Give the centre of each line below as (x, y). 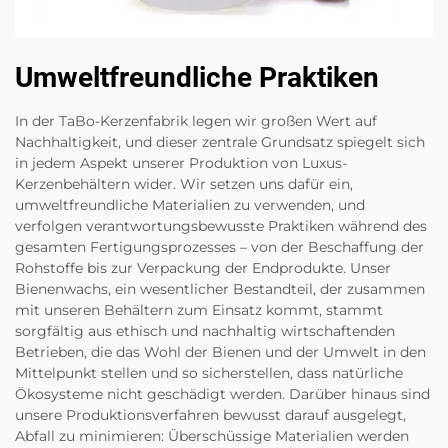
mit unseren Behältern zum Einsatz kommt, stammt (199, 310)
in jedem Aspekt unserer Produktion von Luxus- (181, 163)
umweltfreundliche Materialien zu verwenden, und (190, 205)
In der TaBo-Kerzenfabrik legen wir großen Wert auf (196, 121)
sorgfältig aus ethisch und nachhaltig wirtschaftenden (205, 331)
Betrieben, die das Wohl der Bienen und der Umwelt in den (220, 352)
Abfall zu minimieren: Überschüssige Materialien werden (212, 436)
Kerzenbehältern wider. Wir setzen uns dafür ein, (184, 184)
